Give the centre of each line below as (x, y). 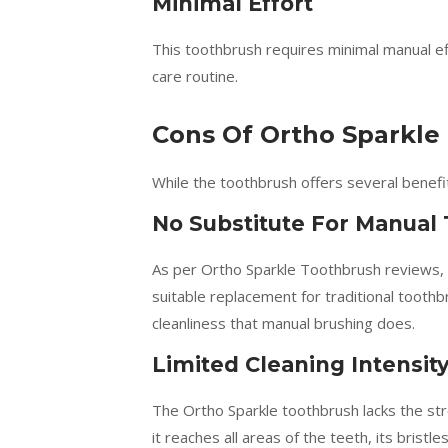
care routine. (195, 76)
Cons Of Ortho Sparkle (296, 134)
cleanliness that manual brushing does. (283, 323)
